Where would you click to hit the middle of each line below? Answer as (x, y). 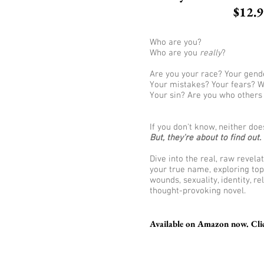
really (211, 53)
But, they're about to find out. (205, 138)
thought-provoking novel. (198, 191)
